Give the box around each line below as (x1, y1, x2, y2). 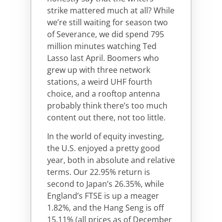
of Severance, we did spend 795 (47, 28, 164, 40)
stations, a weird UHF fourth (47, 76, 152, 87)
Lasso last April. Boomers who (47, 52, 159, 63)
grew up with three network (47, 64, 150, 75)
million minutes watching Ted (47, 40, 157, 52)
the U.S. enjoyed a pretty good (47, 143, 160, 154)
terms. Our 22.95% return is (47, 166, 150, 178)
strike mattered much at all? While (47, 4, 174, 16)
